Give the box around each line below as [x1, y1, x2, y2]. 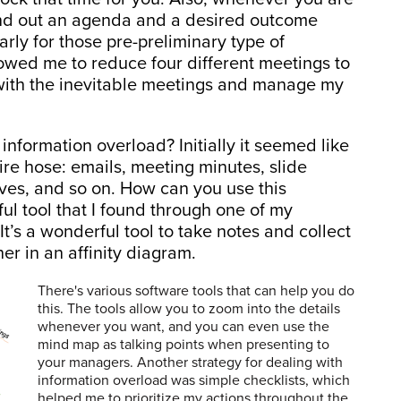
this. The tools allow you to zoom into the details [38, 299, 340, 318]
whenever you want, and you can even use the [38, 317, 329, 336]
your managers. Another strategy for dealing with [38, 353, 343, 371]
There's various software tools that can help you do [38, 281, 354, 300]
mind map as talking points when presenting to [38, 335, 329, 354]
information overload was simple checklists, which [38, 371, 350, 389]
